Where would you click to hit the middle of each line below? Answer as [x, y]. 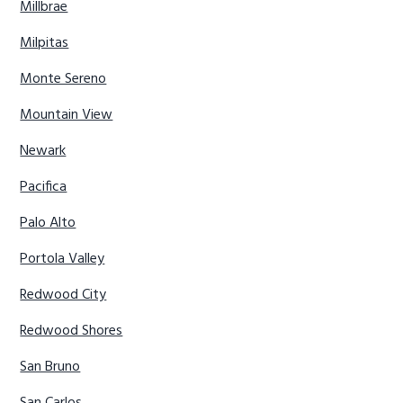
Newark [43, 151]
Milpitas [45, 43]
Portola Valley [63, 259]
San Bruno [50, 367]
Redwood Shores [72, 331]
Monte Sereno [63, 79]
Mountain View [67, 115]
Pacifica [44, 187]
